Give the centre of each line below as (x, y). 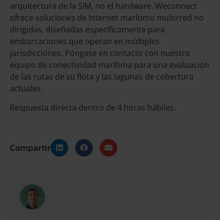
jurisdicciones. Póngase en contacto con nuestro (100, 53)
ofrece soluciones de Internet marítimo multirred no (107, 18)
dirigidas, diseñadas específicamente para (87, 30)
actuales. (26, 89)
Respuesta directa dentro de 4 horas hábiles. (93, 107)
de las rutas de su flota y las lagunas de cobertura (102, 77)
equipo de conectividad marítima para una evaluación (110, 65)
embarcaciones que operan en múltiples (85, 41)
